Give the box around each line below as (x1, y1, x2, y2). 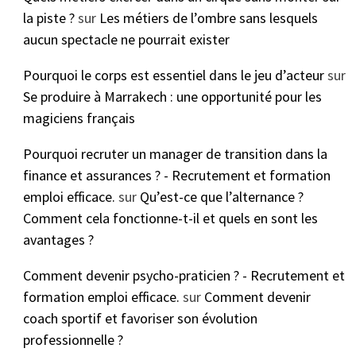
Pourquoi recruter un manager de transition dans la (22, 145, 327, 164)
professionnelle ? (22, 331, 123, 350)
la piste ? (22, 9, 75, 28)
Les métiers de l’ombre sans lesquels (99, 9, 318, 28)
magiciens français (22, 109, 135, 128)
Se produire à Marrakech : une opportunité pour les (22, 87, 322, 106)
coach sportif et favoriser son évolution (22, 309, 257, 328)
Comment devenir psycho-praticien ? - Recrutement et (22, 266, 345, 285)
